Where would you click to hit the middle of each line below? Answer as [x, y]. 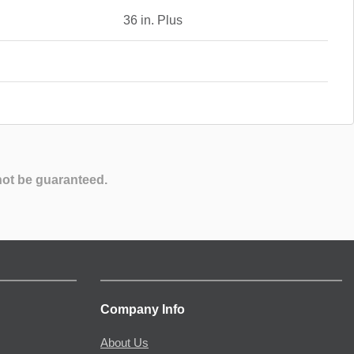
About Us [124, 343]
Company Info [143, 310]
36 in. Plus [153, 20]
